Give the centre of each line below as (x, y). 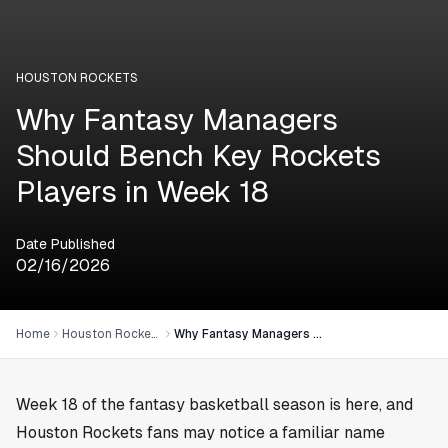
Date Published (65, 244)
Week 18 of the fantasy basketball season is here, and (214, 404)
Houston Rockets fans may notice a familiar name (200, 432)
